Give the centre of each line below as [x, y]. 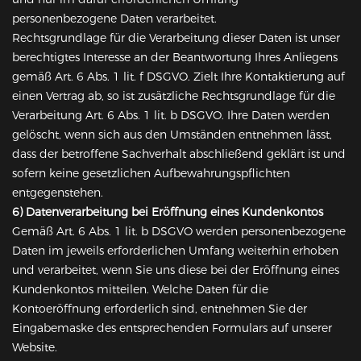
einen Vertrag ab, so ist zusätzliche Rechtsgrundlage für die [174, 96]
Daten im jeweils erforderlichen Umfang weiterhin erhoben [175, 251]
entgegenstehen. [58, 193]
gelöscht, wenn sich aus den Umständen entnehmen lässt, [172, 135]
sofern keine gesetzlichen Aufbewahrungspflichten [151, 174]
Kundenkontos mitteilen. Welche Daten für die [140, 290]
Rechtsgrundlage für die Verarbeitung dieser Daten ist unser [176, 38]
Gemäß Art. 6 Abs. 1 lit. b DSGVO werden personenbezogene [179, 232]
